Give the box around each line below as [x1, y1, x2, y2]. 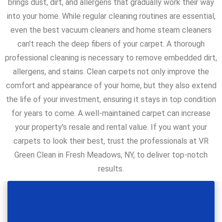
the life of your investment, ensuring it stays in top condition [6, 95, 216, 105]
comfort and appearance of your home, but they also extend [5, 81, 217, 91]
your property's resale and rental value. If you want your [15, 122, 207, 132]
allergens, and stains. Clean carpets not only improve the [13, 67, 209, 77]
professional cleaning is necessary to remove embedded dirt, [5, 53, 217, 63]
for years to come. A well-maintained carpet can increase [11, 109, 211, 118]
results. [98, 164, 124, 174]
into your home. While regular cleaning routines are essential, [6, 11, 216, 21]
